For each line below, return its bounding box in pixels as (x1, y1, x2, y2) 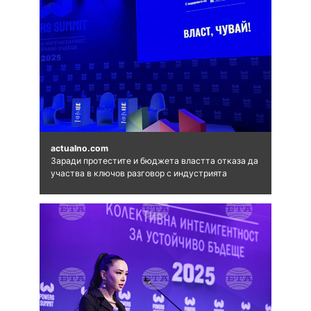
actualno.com (50, 142, 108, 153)
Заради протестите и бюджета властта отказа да (50, 155, 258, 166)
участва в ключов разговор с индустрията (50, 167, 227, 178)
